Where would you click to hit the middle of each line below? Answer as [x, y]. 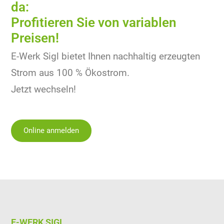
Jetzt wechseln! [44, 89]
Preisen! [35, 38]
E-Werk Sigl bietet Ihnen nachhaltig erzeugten [106, 56]
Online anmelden [51, 130]
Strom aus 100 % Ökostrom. [70, 73]
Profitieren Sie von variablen [94, 22]
